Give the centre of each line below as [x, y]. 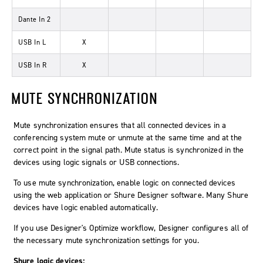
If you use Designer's [52, 228]
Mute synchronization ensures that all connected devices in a [120, 126]
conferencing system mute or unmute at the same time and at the [128, 138]
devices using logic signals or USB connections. [97, 163]
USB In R [33, 65]
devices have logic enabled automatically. [86, 208]
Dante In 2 [35, 20]
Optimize [104, 228]
